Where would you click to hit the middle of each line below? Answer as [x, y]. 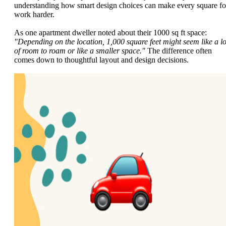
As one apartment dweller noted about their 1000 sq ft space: [110, 32]
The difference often [179, 50]
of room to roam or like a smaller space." [80, 50]
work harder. [34, 15]
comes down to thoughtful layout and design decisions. [101, 60]
